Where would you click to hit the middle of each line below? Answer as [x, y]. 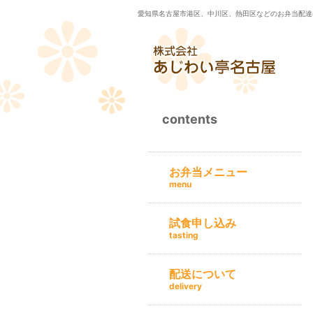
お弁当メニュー [208, 172]
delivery [185, 286]
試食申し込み [203, 223]
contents [190, 119]
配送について [203, 274]
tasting [184, 235]
